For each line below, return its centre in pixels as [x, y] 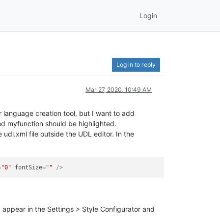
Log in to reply [136, 64]
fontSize [29, 167]
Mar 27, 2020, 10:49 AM [119, 89]
